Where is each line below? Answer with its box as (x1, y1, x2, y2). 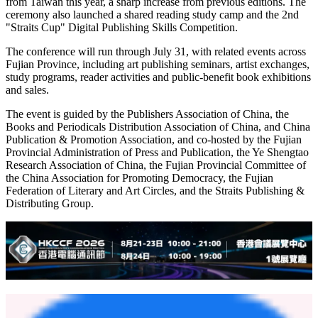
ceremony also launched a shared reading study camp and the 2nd (6, 9, 299, 21)
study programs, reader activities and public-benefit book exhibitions (6, 71, 311, 84)
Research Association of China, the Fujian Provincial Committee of (6, 159, 306, 172)
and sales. (6, 84, 49, 97)
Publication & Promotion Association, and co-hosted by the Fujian (6, 133, 302, 146)
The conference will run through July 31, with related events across (6, 45, 306, 58)
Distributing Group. (6, 197, 94, 210)
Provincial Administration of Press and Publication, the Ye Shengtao (6, 146, 309, 159)
